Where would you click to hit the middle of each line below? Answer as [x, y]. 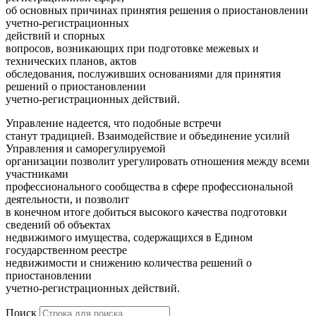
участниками [37, 174]
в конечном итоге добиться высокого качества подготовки [146, 212]
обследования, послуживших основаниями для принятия [143, 74]
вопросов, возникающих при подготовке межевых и [132, 49]
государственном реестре [66, 250]
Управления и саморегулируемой [86, 149]
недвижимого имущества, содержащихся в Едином [129, 238]
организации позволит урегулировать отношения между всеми [158, 162]
